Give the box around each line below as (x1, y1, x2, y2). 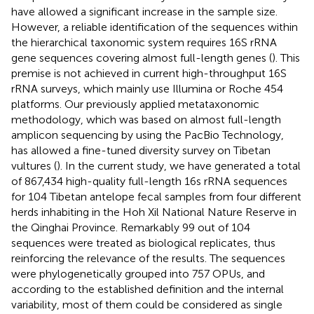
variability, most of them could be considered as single (11, 297, 282, 311)
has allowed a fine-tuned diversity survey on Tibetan (11, 143, 271, 157)
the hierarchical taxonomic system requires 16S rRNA (11, 35, 277, 49)
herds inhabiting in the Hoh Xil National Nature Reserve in (11, 205, 296, 219)
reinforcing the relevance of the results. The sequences (11, 251, 285, 265)
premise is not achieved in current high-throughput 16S (11, 66, 287, 80)
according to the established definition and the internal (11, 282, 284, 296)
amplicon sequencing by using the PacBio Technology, (11, 128, 284, 142)
